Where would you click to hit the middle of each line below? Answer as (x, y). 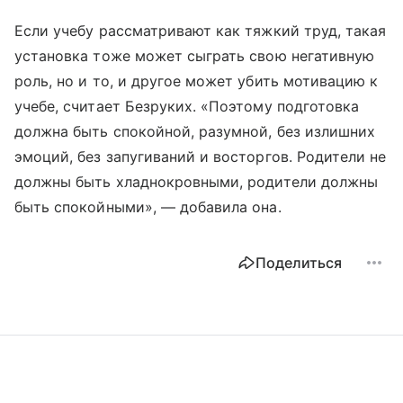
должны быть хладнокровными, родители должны (197, 182)
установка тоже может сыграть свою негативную (195, 56)
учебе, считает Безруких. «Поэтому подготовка (187, 106)
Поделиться (299, 263)
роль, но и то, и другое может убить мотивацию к (197, 81)
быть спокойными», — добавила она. (148, 207)
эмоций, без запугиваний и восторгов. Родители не (201, 157)
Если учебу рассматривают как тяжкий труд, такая (201, 31)
